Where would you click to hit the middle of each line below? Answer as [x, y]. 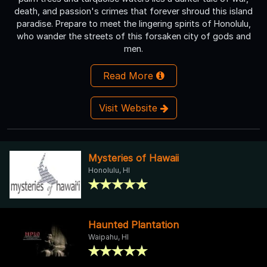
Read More [129, 76]
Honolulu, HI [109, 170]
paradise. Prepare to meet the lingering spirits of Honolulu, [133, 24]
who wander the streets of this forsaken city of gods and [133, 36]
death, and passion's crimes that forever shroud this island [133, 11]
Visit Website [129, 108]
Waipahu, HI [108, 237]
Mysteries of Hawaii [133, 158]
